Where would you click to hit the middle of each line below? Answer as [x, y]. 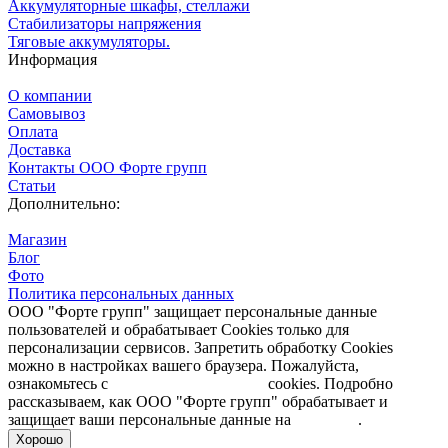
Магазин [37, 239]
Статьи [32, 185]
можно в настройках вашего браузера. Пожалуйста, [183, 365]
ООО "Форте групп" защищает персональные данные [192, 311]
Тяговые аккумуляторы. [89, 41]
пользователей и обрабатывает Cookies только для [178, 329]
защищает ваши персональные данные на [151, 419]
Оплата [33, 131]
